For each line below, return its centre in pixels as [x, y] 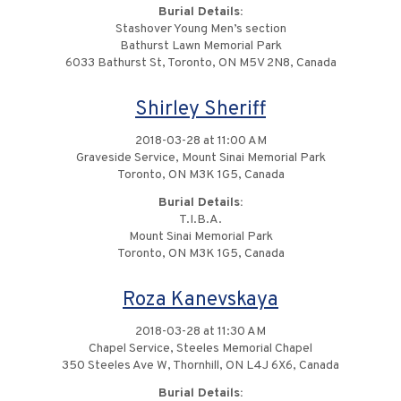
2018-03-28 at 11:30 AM [200, 332]
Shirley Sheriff [200, 110]
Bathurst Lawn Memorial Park [200, 46]
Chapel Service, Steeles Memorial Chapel [200, 349]
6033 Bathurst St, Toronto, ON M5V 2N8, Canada [200, 63]
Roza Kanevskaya [200, 300]
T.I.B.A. [200, 220]
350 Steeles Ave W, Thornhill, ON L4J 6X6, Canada [200, 366]
